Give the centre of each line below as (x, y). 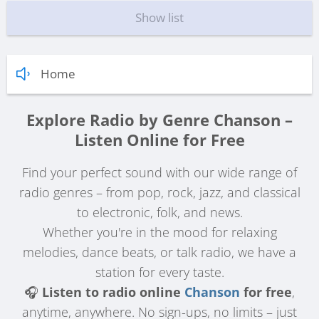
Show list (159, 17)
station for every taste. (159, 272)
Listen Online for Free (159, 140)
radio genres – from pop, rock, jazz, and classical (159, 193)
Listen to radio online (113, 292)
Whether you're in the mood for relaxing (159, 232)
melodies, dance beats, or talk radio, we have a (159, 252)
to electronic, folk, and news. (159, 213)
